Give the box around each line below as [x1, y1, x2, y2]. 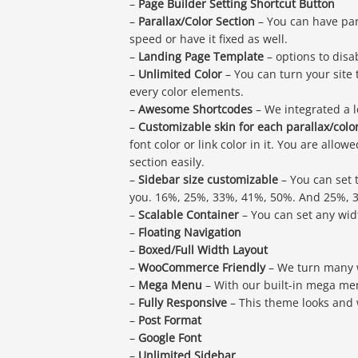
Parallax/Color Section [138, 14, 255, 30]
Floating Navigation [138, 225, 241, 241]
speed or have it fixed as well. [129, 31, 288, 47]
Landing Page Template [138, 49, 264, 65]
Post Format [138, 312, 201, 328]
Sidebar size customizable [138, 172, 278, 188]
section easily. [129, 154, 205, 170]
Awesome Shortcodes [138, 101, 253, 117]
